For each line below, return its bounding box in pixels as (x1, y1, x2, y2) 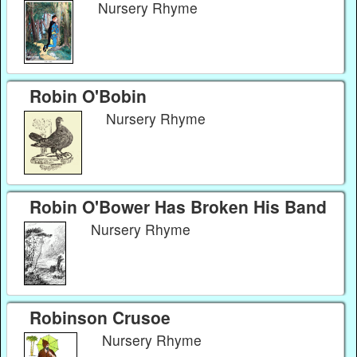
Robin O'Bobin (29, 83, 147, 108)
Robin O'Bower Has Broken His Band (29, 194, 327, 218)
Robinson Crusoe (29, 304, 171, 329)
